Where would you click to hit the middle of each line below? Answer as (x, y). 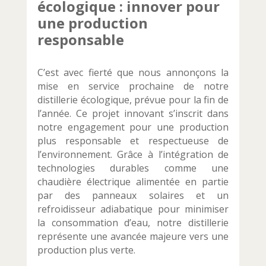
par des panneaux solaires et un (133, 196)
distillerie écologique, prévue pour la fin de (133, 100)
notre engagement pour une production (133, 127)
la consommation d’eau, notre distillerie (133, 223)
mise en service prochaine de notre (133, 86)
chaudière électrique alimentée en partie (133, 182)
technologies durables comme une (133, 168)
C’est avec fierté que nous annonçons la (133, 73)
